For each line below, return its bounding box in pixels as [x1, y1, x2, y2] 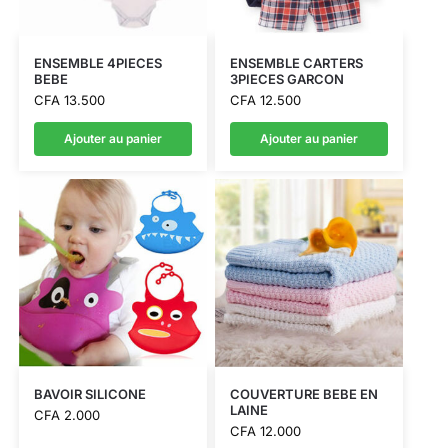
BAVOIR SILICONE [33, 386, 146, 403]
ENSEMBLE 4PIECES [33, 54, 162, 71]
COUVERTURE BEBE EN [229, 386, 378, 403]
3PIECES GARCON [229, 70, 344, 87]
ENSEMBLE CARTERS [229, 54, 363, 71]
